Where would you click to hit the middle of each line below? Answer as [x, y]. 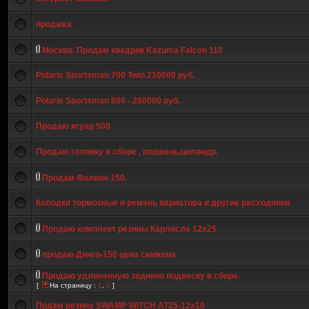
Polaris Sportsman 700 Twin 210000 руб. [115, 75]
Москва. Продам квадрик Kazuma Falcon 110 [132, 50]
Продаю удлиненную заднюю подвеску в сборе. [141, 276]
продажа [54, 24]
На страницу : [74, 285]
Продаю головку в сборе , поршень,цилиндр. [127, 152]
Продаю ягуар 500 [73, 126]
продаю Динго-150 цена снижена [109, 255]
